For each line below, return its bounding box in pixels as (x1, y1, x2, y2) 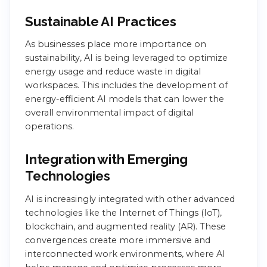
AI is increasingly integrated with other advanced (25, 193, 235, 204)
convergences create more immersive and (25, 234, 210, 246)
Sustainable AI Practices (25, 13, 176, 29)
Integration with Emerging (25, 151, 188, 167)
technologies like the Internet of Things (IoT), (25, 207, 222, 218)
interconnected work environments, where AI (25, 248, 225, 259)
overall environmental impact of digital (25, 107, 194, 119)
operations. (25, 121, 74, 132)
